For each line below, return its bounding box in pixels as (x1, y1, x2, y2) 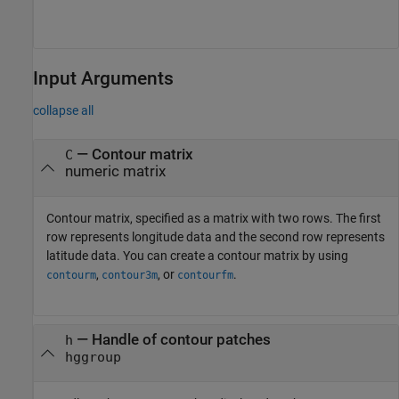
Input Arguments (33, 67, 174, 89)
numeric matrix (64, 162, 166, 180)
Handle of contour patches (91, 330, 271, 348)
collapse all (33, 102, 94, 118)
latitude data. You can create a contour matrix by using (46, 248, 348, 264)
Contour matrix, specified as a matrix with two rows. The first (46, 211, 381, 226)
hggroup (64, 349, 121, 364)
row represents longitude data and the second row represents (46, 230, 385, 245)
